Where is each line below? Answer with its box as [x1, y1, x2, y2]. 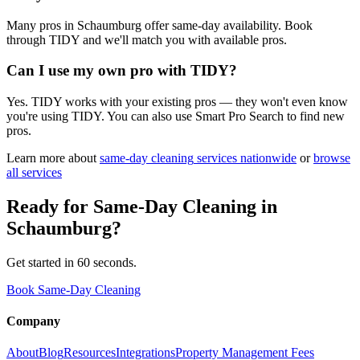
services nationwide [194, 151, 297, 166]
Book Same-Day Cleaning [6, 282, 141, 297]
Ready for [6, 195, 93, 217]
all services [6, 166, 62, 180]
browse [313, 151, 350, 166]
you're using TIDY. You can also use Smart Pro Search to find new [6, 109, 345, 124]
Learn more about [6, 151, 96, 166]
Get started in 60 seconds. [6, 255, 137, 269]
